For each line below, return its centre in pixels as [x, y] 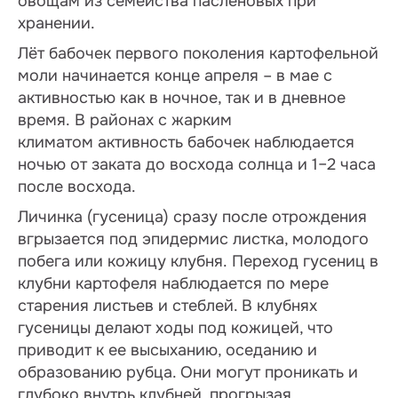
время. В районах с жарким [125, 120]
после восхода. [77, 187]
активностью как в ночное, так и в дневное [182, 98]
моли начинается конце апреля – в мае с [175, 76]
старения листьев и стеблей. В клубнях [167, 306]
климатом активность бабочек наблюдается [186, 142]
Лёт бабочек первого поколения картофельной [198, 53]
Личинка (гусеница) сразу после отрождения [192, 217]
